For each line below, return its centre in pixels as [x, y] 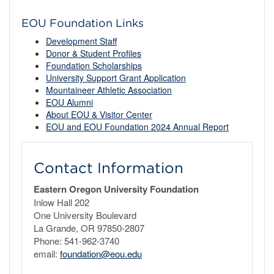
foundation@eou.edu [101, 254]
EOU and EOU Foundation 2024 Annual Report [137, 127]
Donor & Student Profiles [94, 53]
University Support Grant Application [116, 78]
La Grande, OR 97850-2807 [89, 228]
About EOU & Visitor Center [99, 114]
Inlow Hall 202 [61, 202]
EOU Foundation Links [83, 23]
